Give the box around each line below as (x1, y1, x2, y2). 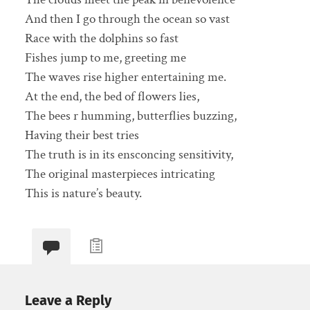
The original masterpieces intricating (24, 165, 215, 183)
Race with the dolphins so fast (24, 30, 179, 48)
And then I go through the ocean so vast (24, 10, 230, 28)
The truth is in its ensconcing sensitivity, (24, 146, 233, 164)
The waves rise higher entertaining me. (24, 69, 226, 86)
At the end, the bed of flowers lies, (24, 88, 199, 106)
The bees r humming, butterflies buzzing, (24, 107, 237, 125)
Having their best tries (24, 127, 139, 145)
